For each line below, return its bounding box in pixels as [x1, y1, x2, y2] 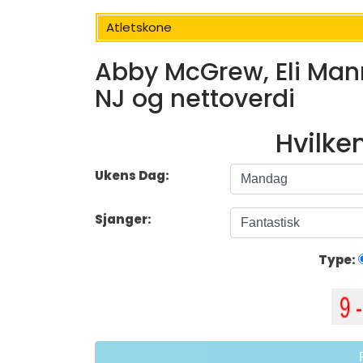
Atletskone [106, 19, 172, 36]
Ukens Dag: [95, 167, 169, 185]
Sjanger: [95, 211, 154, 228]
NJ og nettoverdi [95, 82, 295, 117]
